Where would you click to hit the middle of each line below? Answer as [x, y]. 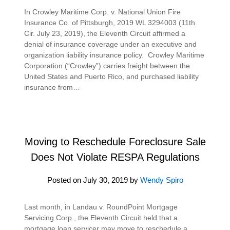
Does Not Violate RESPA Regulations [115, 157]
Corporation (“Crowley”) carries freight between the [107, 65]
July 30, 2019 [105, 180]
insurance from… [52, 87]
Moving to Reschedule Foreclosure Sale [115, 141]
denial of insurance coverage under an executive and [111, 44]
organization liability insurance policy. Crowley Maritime [114, 55]
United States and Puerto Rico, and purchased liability [112, 76]
